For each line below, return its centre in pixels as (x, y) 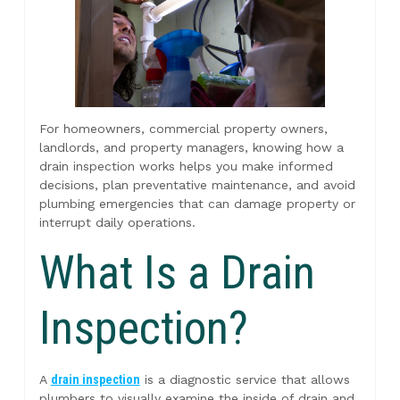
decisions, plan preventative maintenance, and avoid (197, 185)
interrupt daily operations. (117, 223)
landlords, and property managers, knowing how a (191, 148)
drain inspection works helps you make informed (186, 167)
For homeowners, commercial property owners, (183, 129)
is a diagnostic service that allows (245, 379)
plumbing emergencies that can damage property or (197, 204)
